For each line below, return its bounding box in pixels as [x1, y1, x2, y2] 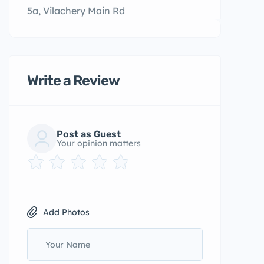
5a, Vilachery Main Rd [27, 5, 125, 16]
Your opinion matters [57, 138, 141, 148]
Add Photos [43, 207, 90, 217]
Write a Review [27, 72, 120, 89]
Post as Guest [57, 128, 121, 140]
